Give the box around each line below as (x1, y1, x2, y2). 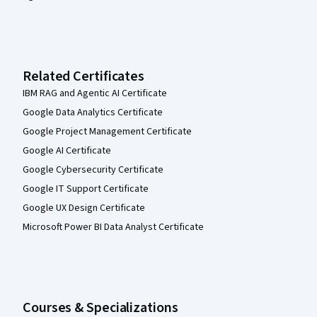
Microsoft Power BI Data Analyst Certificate (23, 219, 204, 234)
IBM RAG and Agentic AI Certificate (23, 86, 167, 100)
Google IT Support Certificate (23, 181, 149, 196)
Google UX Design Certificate (23, 200, 145, 215)
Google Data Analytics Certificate (23, 105, 163, 120)
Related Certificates (23, 66, 144, 86)
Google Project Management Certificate (23, 124, 192, 139)
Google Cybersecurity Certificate (23, 162, 163, 177)
